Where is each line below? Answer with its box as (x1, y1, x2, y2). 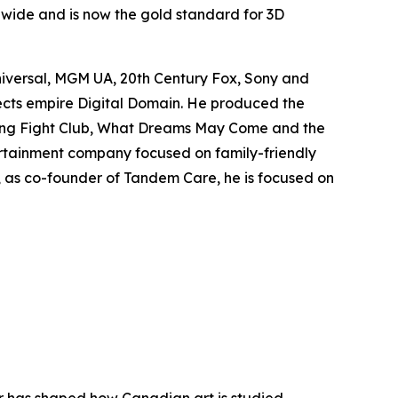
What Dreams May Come (97, 119, 268, 137)
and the (268, 119, 325, 137)
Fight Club (20, 119, 90, 137)
